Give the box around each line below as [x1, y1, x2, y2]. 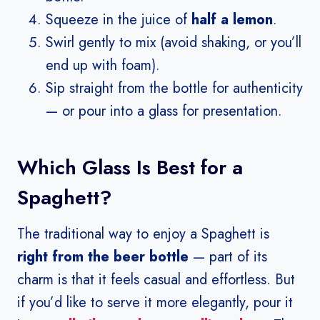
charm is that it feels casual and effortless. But [17, 269, 295, 291]
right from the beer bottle [17, 246, 189, 268]
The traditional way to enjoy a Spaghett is [17, 224, 269, 245]
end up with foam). [46, 55, 160, 76]
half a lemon [191, 9, 273, 31]
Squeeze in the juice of [46, 9, 191, 31]
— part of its [189, 246, 267, 268]
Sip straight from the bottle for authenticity [46, 78, 303, 99]
